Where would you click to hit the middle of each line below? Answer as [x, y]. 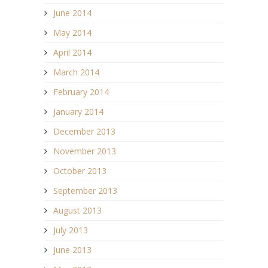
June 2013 [72, 250]
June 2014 [72, 13]
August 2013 [77, 211]
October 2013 [80, 171]
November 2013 [85, 151]
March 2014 [76, 72]
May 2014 [72, 33]
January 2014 [78, 112]
